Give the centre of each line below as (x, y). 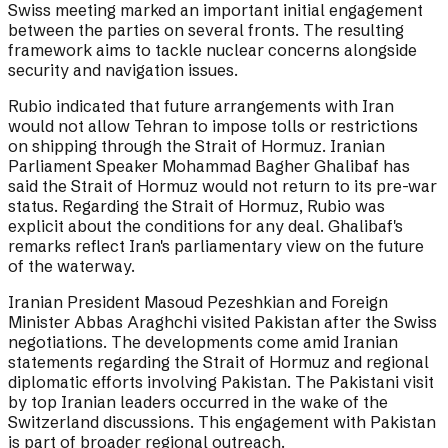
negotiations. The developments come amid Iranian (203, 342)
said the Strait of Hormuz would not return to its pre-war (222, 186)
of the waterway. (71, 266)
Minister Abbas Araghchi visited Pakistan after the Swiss (222, 322)
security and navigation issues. (123, 70)
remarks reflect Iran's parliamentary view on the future (216, 246)
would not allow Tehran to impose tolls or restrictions (213, 126)
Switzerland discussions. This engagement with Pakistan (222, 422)
